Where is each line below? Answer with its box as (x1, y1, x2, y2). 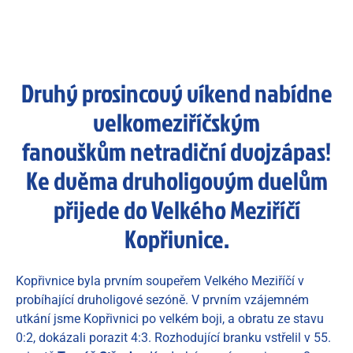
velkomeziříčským (93, 105, 260, 139)
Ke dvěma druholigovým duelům (25, 163, 328, 198)
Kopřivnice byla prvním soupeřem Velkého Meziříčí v (16, 273, 304, 289)
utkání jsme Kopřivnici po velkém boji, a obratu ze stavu (16, 311, 324, 327)
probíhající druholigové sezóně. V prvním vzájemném (16, 292, 309, 308)
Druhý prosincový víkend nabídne (20, 76, 333, 110)
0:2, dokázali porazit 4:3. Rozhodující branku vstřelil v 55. (16, 330, 331, 346)
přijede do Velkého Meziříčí (53, 192, 300, 227)
